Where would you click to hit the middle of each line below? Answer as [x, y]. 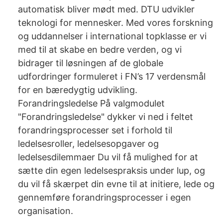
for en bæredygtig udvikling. [78, 90]
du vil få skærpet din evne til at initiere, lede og [116, 184]
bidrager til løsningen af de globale [91, 63]
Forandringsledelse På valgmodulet [91, 103]
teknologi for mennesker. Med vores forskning [115, 23]
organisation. [46, 211]
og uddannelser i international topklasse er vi [112, 36]
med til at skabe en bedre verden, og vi [100, 50]
